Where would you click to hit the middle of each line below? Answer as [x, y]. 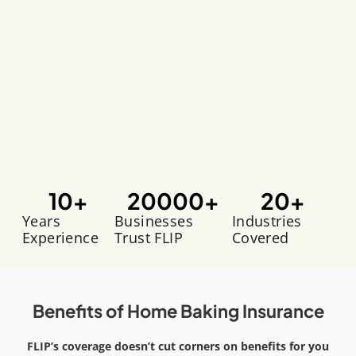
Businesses [153, 221]
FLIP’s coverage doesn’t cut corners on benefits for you [178, 346]
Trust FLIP [148, 237]
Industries [267, 221]
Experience [60, 237]
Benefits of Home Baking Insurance [178, 310]
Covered [260, 237]
